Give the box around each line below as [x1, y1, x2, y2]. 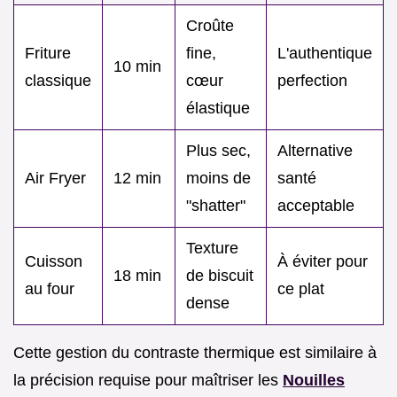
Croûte [186, 16, 234, 35]
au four [25, 279, 74, 298]
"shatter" [186, 196, 245, 214]
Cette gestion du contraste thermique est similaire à [13, 343, 377, 362]
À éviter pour [277, 252, 368, 270]
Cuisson [25, 252, 82, 270]
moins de [186, 168, 251, 187]
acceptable [277, 196, 354, 214]
